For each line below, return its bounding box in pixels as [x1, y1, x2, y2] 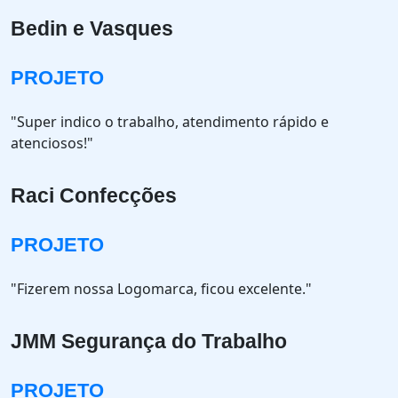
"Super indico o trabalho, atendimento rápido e [11, 112, 329, 131]
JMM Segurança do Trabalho [11, 330, 287, 353]
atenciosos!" [11, 133, 93, 153]
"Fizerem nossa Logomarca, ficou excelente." [11, 279, 312, 298]
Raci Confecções [11, 184, 177, 207]
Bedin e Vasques [11, 17, 173, 40]
